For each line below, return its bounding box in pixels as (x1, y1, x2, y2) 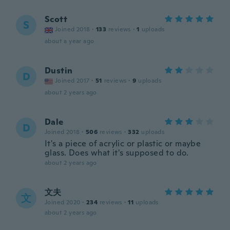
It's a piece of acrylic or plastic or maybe (45, 138, 201, 149)
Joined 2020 (45, 198, 81, 206)
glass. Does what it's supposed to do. (45, 147, 189, 158)
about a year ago (45, 37, 94, 45)
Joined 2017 (55, 76, 90, 85)
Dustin (45, 65, 73, 76)
